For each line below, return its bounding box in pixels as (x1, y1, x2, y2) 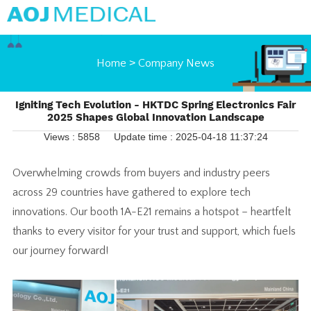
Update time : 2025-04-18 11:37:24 (113, 131, 268, 142)
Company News (138, 57, 215, 69)
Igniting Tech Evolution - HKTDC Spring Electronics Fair (15, 98, 296, 111)
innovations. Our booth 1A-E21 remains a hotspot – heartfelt (12, 205, 291, 218)
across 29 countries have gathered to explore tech (12, 185, 251, 199)
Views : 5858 (43, 131, 100, 142)
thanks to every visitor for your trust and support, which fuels (12, 224, 296, 237)
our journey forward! (12, 244, 108, 257)
